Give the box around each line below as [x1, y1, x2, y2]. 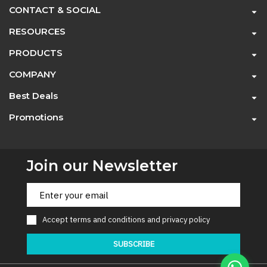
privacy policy [162, 215, 210, 225]
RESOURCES [9, 26, 66, 37]
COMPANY [9, 69, 56, 80]
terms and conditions [70, 215, 147, 225]
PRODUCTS [9, 47, 63, 58]
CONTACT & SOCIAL [9, 4, 101, 15]
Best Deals [9, 90, 58, 101]
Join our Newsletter [27, 157, 178, 175]
